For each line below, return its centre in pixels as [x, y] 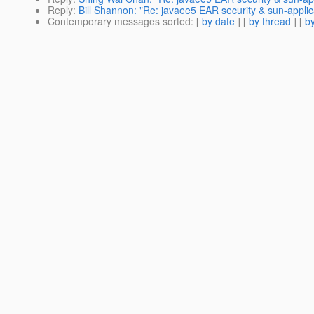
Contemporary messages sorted [119, 21]
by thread [270, 21]
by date [218, 21]
